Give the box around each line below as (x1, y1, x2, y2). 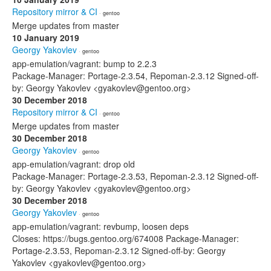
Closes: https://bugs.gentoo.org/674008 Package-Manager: (12, 232, 239, 244)
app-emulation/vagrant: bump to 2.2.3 (12, 57, 157, 70)
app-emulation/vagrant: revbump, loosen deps (12, 220, 189, 232)
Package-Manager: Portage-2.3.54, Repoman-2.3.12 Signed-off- (12, 70, 259, 82)
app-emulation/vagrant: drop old (12, 158, 135, 170)
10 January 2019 (12, 31, 79, 44)
